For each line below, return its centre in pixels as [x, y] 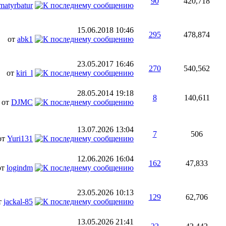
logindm [20, 168]
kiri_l [24, 73]
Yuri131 [20, 138]
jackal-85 [18, 202]
